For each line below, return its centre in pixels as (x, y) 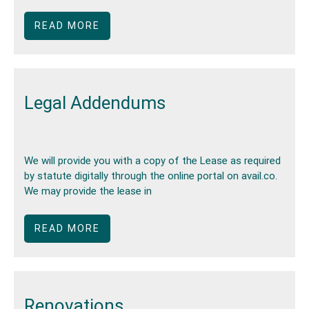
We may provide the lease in (88, 191)
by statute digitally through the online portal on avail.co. (152, 176)
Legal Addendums (95, 102)
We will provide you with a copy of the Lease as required (152, 161)
